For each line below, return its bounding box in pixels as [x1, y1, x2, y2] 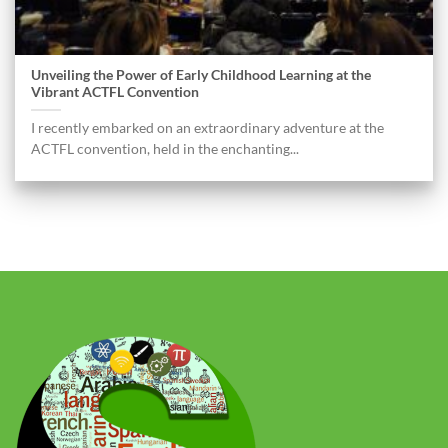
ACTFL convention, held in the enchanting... [31, 141, 300, 158]
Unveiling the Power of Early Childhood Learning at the [31, 67, 372, 84]
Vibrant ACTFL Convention [31, 84, 200, 101]
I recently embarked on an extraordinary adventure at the [31, 120, 385, 137]
